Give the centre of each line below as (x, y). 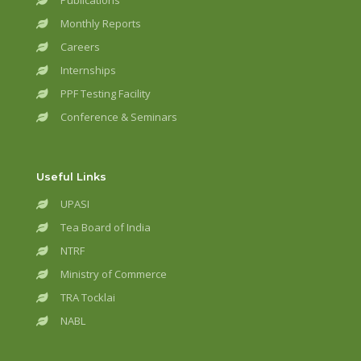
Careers (80, 47)
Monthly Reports (101, 23)
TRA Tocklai (88, 297)
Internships (88, 70)
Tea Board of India (106, 227)
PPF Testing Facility (106, 93)
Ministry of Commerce (114, 274)
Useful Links (71, 176)
